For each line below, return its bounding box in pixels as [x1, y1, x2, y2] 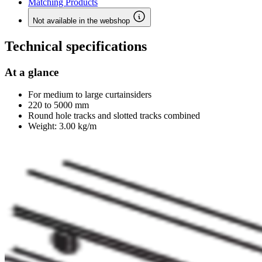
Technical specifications [5, 38, 147, 54]
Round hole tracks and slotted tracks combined [28, 111, 200, 121]
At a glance [5, 65, 58, 78]
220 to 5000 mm [28, 100, 89, 111]
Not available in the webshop [33, 16, 132, 25]
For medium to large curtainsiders [28, 89, 151, 100]
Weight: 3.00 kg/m [28, 121, 96, 132]
